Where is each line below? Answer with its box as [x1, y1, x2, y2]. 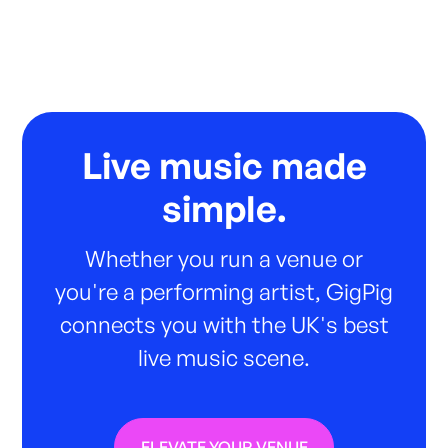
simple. [162, 185, 286, 231]
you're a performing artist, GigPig [55, 276, 393, 305]
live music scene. [138, 342, 310, 371]
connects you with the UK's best [59, 309, 389, 338]
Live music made [81, 142, 367, 188]
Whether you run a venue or [85, 243, 363, 272]
